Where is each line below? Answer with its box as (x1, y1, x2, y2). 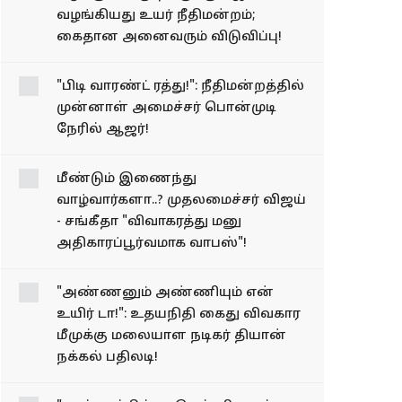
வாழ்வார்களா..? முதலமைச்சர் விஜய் (57, 235, 306, 251)
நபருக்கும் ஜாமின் (127, 7, 253, 23)
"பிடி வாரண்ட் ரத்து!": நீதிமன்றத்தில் (57, 121, 304, 137)
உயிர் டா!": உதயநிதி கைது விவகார (57, 349, 301, 365)
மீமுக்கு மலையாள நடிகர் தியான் (57, 371, 286, 387)
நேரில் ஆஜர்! (57, 164, 149, 180)
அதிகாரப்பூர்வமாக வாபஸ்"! (57, 278, 247, 294)
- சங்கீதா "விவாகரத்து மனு (57, 257, 241, 273)
